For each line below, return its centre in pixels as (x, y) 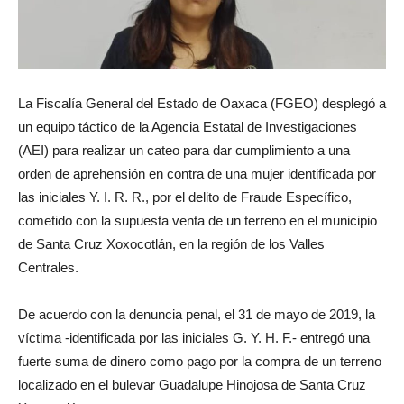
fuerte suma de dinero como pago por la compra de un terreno (200, 362)
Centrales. (48, 268)
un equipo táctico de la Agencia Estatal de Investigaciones (188, 127)
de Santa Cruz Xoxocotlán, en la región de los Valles (171, 244)
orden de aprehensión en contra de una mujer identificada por (197, 174)
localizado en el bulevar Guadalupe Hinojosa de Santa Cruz (192, 385)
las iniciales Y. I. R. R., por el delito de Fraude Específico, (185, 197)
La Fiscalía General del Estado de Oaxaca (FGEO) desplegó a (202, 104)
